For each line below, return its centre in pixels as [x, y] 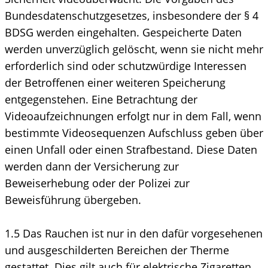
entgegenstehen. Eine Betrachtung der [101, 99]
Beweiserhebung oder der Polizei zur [97, 183]
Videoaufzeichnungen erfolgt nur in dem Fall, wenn [133, 116]
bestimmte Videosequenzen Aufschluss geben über [134, 133]
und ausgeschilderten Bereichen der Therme [117, 250]
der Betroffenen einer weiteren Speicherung [115, 82]
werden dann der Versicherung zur [92, 166]
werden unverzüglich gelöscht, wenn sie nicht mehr [134, 49]
